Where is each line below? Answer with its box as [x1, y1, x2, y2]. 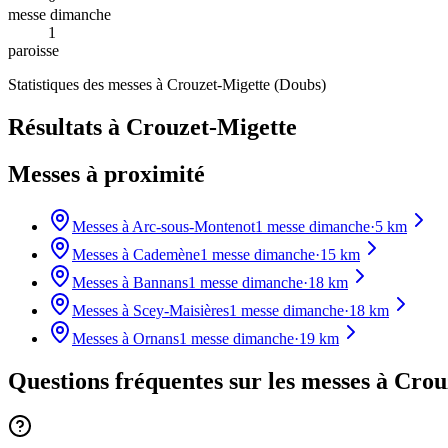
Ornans [133, 329, 179, 347]
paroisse [8, 41, 59, 59]
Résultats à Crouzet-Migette [8, 113, 297, 140]
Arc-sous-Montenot [132, 217, 255, 235]
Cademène [133, 245, 200, 263]
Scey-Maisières [133, 301, 229, 319]
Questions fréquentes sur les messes [8, 367, 376, 394]
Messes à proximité [8, 160, 205, 187]
